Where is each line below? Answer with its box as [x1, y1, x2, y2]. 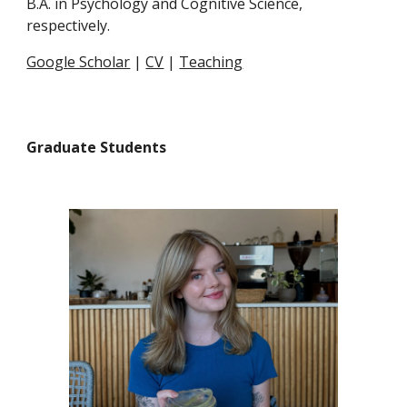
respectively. [26, 15, 114, 36]
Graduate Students [26, 137, 167, 157]
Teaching [179, 52, 243, 73]
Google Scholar [26, 52, 131, 73]
